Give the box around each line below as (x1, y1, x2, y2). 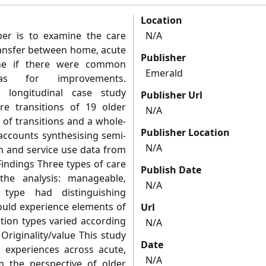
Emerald (145, 66, 183, 80)
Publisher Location (141, 126, 230, 140)
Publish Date (141, 163, 201, 177)
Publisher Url (141, 88, 202, 102)
